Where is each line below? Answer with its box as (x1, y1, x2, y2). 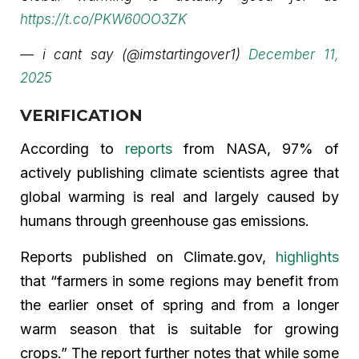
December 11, (248, 46, 340, 63)
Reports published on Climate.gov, (20, 248, 276, 265)
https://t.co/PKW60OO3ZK (20, 10, 187, 27)
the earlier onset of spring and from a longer (20, 296, 339, 313)
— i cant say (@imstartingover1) (20, 46, 249, 63)
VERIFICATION (20, 105, 143, 125)
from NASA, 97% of (172, 139, 339, 157)
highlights (276, 248, 339, 265)
